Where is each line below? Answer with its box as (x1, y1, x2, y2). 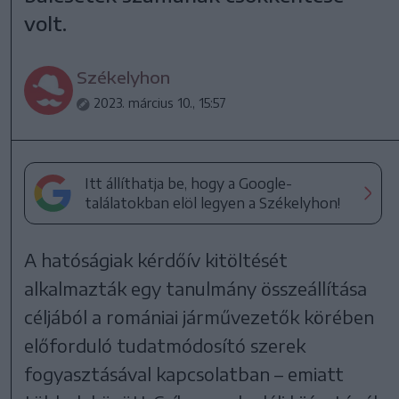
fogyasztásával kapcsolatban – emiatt (24, 362, 345, 385)
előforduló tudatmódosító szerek (24, 333, 306, 356)
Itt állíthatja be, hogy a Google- (85, 174, 293, 192)
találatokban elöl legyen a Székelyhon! (85, 193, 341, 212)
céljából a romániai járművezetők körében (24, 305, 375, 328)
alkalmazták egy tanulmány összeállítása (24, 276, 368, 299)
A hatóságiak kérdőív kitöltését (24, 248, 289, 271)
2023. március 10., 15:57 (94, 94, 227, 110)
